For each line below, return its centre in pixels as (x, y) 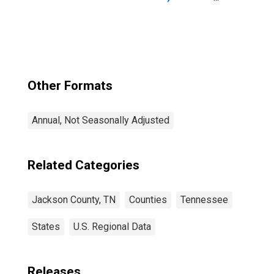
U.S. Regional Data (112, 227)
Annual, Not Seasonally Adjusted (101, 120)
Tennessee (204, 200)
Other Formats (70, 86)
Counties (148, 200)
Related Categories (83, 165)
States (46, 227)
